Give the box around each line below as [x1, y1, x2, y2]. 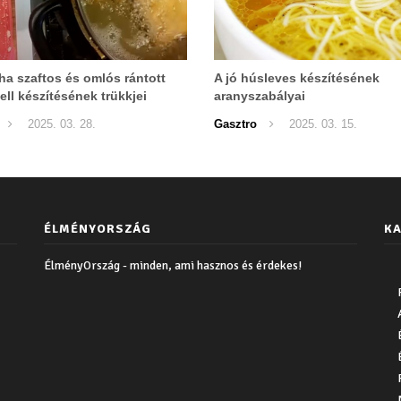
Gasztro [214, 116, 257, 131]
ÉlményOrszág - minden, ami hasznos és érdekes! [44, 257, 302, 273]
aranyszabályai [214, 88, 305, 103]
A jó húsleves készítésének [214, 70, 380, 85]
